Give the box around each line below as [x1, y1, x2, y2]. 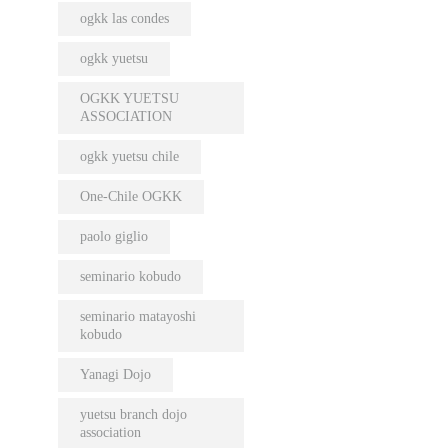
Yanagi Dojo [79, 367, 151, 383]
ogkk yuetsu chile [79, 149, 179, 165]
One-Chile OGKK [79, 189, 182, 205]
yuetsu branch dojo [79, 407, 187, 423]
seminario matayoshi [79, 309, 196, 325]
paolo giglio [79, 229, 148, 245]
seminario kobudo [79, 269, 181, 285]
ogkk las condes [79, 11, 169, 27]
